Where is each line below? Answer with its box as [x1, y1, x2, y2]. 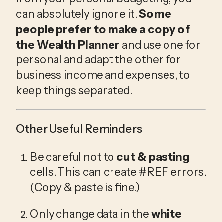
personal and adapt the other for [16, 53, 181, 67]
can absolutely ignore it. [16, 6, 139, 21]
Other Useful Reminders [16, 122, 143, 136]
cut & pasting [116, 150, 190, 164]
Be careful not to [30, 150, 117, 164]
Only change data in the [30, 207, 152, 221]
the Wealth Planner [16, 37, 120, 52]
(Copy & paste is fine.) [30, 180, 140, 194]
